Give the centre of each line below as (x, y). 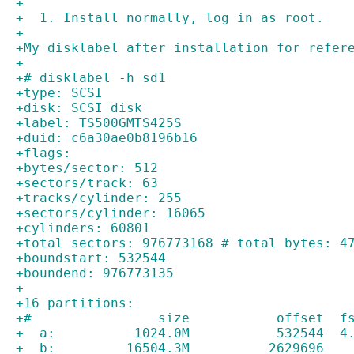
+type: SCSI (59, 93)
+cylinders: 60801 (83, 228)
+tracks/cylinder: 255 (99, 198)
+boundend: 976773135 (95, 273)
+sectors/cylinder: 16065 (111, 213)
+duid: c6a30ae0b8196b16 (107, 138)
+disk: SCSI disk (79, 108)
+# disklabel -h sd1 (91, 78)
